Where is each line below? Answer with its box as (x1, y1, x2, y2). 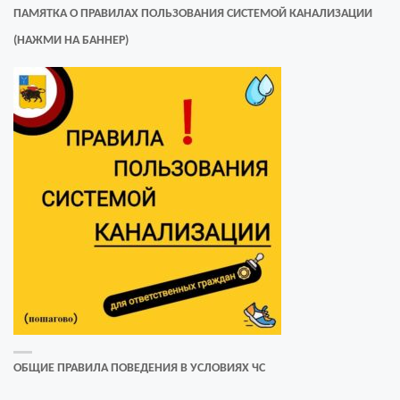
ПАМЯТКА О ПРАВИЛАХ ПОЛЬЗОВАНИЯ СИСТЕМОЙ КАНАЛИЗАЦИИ (13, 7, 373, 20)
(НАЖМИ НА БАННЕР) (13, 34, 129, 46)
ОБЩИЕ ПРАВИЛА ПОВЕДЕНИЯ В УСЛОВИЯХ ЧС (13, 362, 266, 374)
